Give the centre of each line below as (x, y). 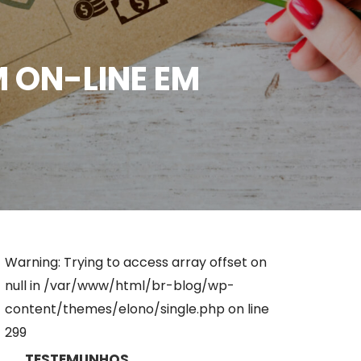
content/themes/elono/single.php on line (137, 309)
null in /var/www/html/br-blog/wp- (120, 286)
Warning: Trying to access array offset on (136, 262)
